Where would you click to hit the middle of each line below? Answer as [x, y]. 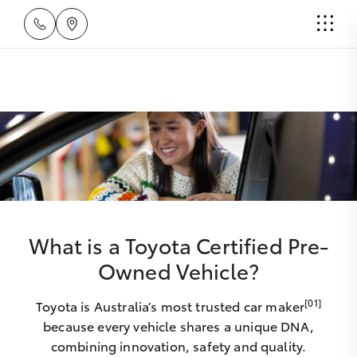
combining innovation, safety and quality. [178, 345]
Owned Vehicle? [178, 271]
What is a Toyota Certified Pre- [178, 245]
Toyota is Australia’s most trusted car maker [171, 306]
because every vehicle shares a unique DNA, [178, 326]
